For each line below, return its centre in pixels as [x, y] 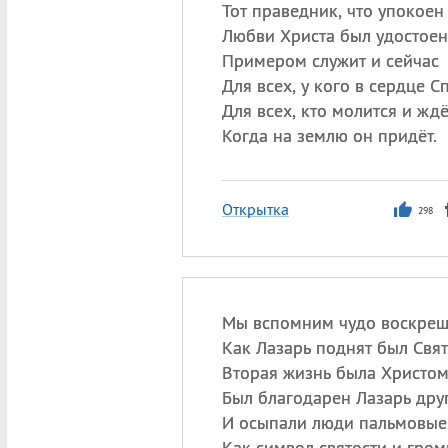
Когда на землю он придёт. [329, 135]
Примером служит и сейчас [330, 60]
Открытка [255, 209]
